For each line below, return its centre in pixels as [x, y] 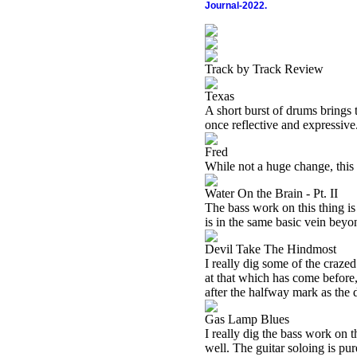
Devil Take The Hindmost [271, 249]
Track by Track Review [264, 69]
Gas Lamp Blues [247, 319]
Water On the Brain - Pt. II [271, 193]
